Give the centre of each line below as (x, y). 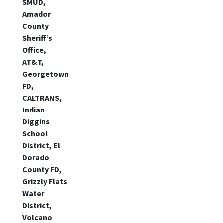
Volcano (37, 217)
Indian (34, 109)
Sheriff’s (37, 38)
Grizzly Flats (45, 181)
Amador (37, 14)
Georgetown (46, 73)
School (35, 133)
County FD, (42, 169)
